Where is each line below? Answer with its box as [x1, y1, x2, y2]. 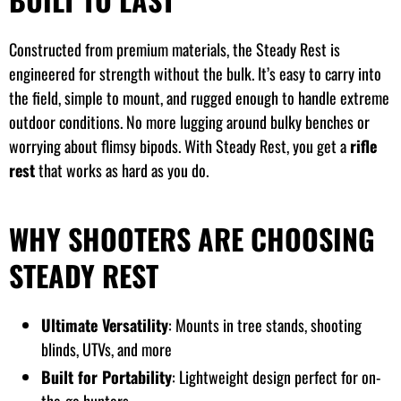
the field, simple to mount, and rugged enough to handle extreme [9, 85, 389, 109]
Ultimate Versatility [41, 312, 168, 337]
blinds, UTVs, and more [41, 337, 172, 361]
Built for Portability [41, 365, 172, 389]
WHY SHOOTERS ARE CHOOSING [9, 218, 375, 260]
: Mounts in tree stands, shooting [168, 312, 362, 337]
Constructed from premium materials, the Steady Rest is [9, 37, 340, 61]
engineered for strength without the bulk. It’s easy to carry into [9, 61, 381, 85]
